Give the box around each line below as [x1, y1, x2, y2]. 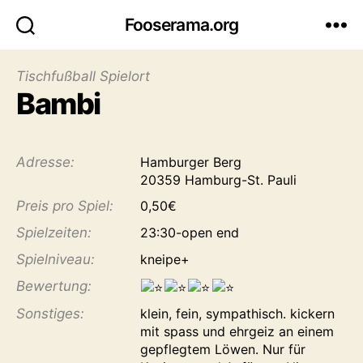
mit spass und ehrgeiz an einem [139, 322, 334, 340]
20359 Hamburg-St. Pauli [139, 172, 297, 188]
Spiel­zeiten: [16, 224, 92, 241]
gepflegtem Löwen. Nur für [139, 340, 305, 357]
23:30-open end [139, 224, 239, 241]
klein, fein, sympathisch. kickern [139, 305, 335, 322]
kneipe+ [139, 251, 190, 267]
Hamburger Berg [139, 154, 241, 170]
